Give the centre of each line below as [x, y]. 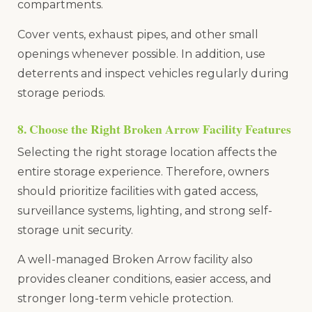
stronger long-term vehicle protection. [125, 299]
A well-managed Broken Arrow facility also [135, 260]
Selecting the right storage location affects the [147, 152]
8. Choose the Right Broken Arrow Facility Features [154, 128]
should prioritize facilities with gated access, [138, 191]
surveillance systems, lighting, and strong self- [145, 210]
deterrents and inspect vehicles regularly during [153, 73]
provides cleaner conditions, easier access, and [145, 279]
